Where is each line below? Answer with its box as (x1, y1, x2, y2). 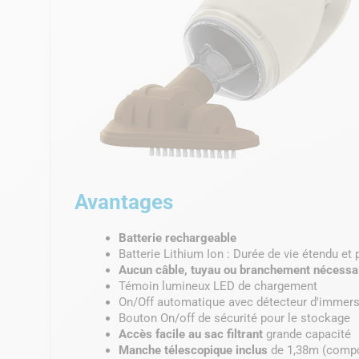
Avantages (75, 189, 173, 214)
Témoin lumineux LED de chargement (119, 278, 317, 293)
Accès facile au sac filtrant (119, 326, 263, 341)
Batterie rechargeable (119, 230, 236, 245)
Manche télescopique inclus (119, 342, 268, 357)
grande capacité (263, 326, 351, 341)
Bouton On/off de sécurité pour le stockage (119, 310, 350, 325)
